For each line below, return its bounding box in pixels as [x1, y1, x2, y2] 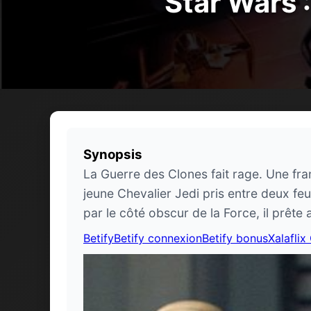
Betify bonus [202, 231, 268, 246]
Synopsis [83, 146, 142, 163]
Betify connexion [114, 231, 202, 246]
